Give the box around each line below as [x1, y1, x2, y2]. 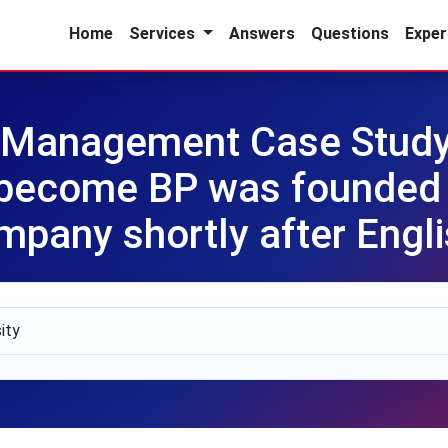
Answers [228, 24, 295, 43]
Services [129, 24, 200, 43]
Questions [310, 24, 389, 43]
